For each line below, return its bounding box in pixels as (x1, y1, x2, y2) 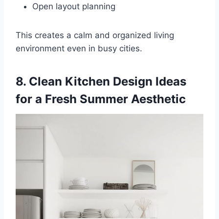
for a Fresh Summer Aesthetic (16, 91, 186, 106)
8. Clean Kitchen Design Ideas (16, 74, 186, 88)
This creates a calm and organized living (16, 30, 174, 40)
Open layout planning (32, 1, 115, 11)
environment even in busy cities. (16, 43, 142, 53)
